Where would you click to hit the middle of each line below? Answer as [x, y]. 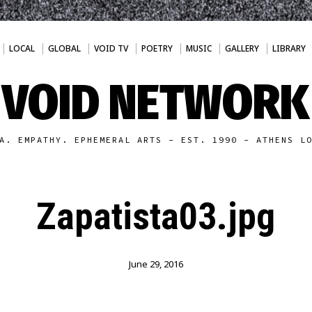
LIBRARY [289, 48]
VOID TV [111, 48]
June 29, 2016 [156, 264]
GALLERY [242, 48]
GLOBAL [64, 48]
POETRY [157, 48]
